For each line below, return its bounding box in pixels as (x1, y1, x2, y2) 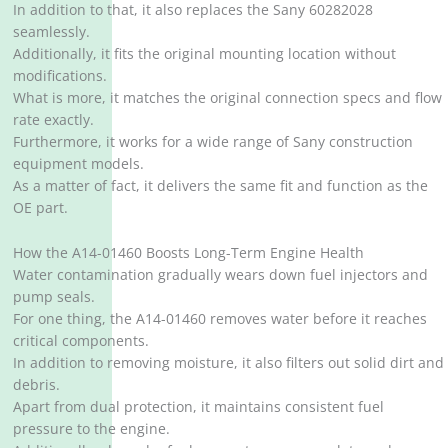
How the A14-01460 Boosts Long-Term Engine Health (13, 243, 365, 263)
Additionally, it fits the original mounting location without (13, 43, 397, 63)
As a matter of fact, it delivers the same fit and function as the (13, 175, 429, 195)
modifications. (13, 65, 108, 85)
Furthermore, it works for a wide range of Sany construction (13, 131, 414, 151)
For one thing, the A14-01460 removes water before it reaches (13, 309, 428, 329)
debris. (13, 375, 61, 395)
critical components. (13, 331, 150, 351)
